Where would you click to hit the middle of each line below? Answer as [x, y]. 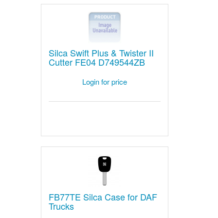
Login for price [104, 81]
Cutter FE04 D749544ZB [97, 62]
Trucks [61, 206]
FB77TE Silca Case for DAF [103, 197]
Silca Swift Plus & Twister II [101, 53]
